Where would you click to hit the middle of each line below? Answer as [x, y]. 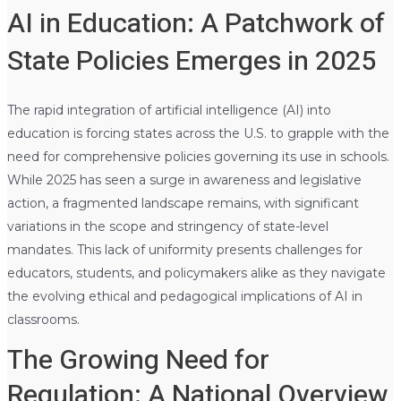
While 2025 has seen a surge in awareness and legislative [184, 179]
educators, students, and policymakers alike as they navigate [196, 273]
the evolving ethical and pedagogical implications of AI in [184, 296]
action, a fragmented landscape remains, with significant [183, 203]
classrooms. [43, 319]
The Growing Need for [138, 360]
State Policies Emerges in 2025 [191, 61]
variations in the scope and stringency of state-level [167, 226]
